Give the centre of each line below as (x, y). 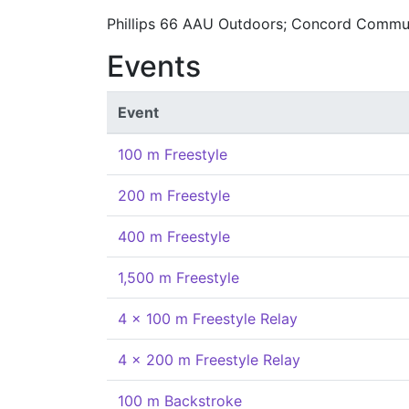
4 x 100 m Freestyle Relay (208, 319)
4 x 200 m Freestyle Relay (209, 360)
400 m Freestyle (174, 236)
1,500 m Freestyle (178, 278)
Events (154, 66)
